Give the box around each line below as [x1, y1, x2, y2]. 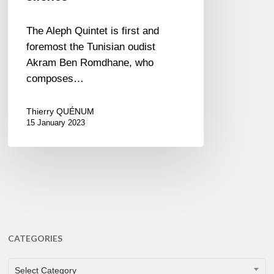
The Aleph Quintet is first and [26, 25, 160, 37]
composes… [26, 73, 84, 85]
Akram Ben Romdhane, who [26, 57, 154, 69]
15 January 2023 [26, 118, 86, 128]
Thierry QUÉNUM [26, 106, 95, 117]
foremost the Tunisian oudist [26, 41, 156, 53]
